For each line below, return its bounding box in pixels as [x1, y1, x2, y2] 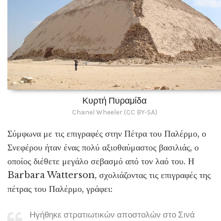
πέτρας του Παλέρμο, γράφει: [7, 183, 112, 194]
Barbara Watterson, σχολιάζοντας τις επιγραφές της [7, 169, 211, 181]
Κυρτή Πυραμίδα [82, 95, 147, 106]
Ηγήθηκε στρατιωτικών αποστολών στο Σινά [30, 210, 195, 220]
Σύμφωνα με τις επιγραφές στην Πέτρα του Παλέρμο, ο [7, 128, 206, 139]
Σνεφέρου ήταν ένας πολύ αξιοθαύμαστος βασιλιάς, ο [7, 142, 199, 153]
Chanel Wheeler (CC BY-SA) [72, 108, 157, 116]
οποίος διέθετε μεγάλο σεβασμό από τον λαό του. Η [7, 155, 194, 167]
